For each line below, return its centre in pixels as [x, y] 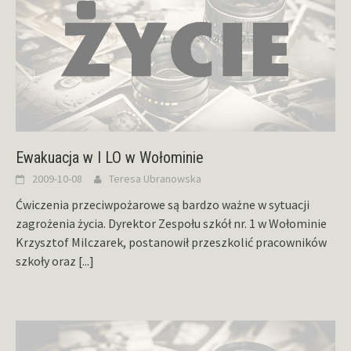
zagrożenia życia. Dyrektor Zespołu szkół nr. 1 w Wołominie [171, 224]
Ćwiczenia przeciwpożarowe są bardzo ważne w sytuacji [163, 205]
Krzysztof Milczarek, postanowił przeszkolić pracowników [171, 242]
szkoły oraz [47, 261]
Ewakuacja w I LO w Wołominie [110, 158]
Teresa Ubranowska [155, 179]
